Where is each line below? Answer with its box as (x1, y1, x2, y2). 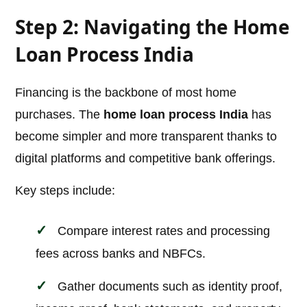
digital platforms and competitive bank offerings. (15, 151, 276, 166)
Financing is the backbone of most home (15, 86, 237, 100)
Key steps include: (15, 184, 116, 198)
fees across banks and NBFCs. (36, 247, 206, 261)
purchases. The (15, 108, 104, 122)
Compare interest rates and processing (58, 224, 271, 238)
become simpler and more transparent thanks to (15, 130, 278, 144)
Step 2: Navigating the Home (15, 14, 291, 40)
